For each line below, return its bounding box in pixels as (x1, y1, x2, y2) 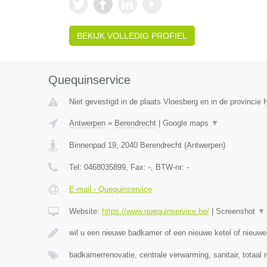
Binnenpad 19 (69, 141, 116, 150)
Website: (69, 207, 102, 216)
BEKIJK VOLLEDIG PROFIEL (76, 31, 187, 41)
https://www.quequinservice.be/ (101, 207, 209, 216)
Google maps (162, 119, 211, 128)
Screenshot (215, 207, 257, 216)
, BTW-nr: (150, 163, 187, 172)
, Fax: (125, 163, 148, 172)
